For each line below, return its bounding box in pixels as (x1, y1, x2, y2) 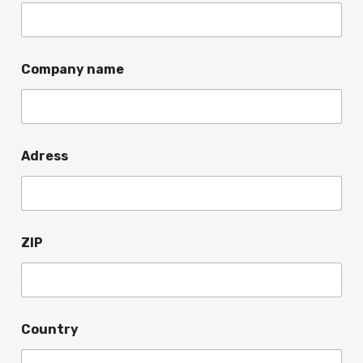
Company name (21, 61, 124, 77)
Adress (21, 147, 68, 164)
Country (21, 321, 79, 337)
